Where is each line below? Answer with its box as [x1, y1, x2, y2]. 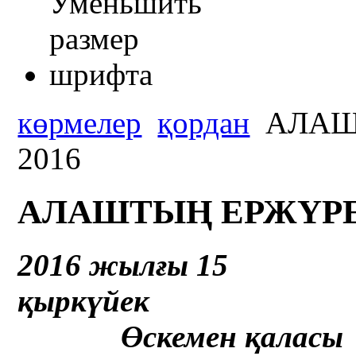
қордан [157, 106, 250, 141]
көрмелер [17, 106, 142, 141]
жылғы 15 [89, 248, 229, 283]
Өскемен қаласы [17, 319, 344, 354]
